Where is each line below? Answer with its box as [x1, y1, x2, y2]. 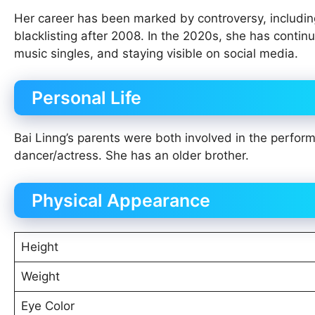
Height [20, 239, 58, 254]
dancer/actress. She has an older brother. [14, 148, 249, 163]
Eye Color [20, 298, 75, 313]
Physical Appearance [32, 189, 210, 211]
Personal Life [32, 87, 141, 109]
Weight [20, 269, 60, 283]
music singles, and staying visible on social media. [14, 46, 298, 60]
